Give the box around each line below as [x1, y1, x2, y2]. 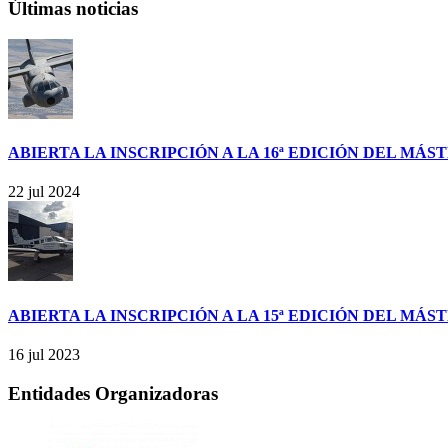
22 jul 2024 [8, 183, 80, 201]
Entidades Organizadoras [8, 382, 218, 404]
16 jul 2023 [8, 345, 80, 363]
